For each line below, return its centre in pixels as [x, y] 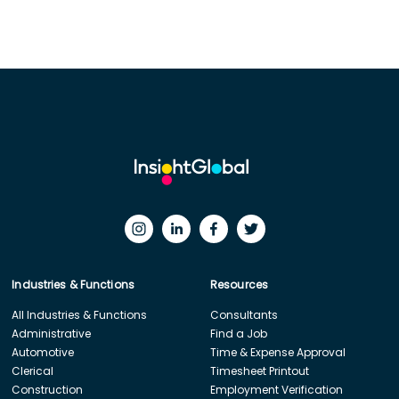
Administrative [52, 333]
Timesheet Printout [259, 370]
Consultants [244, 314]
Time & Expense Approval [277, 352]
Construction [48, 389]
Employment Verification [276, 389]
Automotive [43, 352]
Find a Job [238, 333]
